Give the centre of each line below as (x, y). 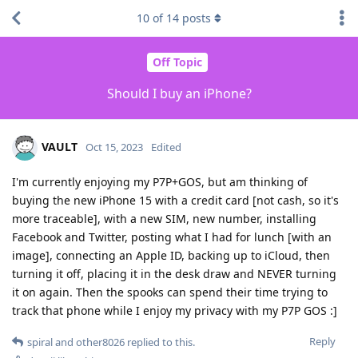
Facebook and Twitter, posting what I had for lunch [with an (172, 237)
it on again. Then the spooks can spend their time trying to (170, 292)
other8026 (100, 342)
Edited (166, 147)
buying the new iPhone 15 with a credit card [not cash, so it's (175, 200)
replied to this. (160, 342)
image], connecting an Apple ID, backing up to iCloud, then (171, 255)
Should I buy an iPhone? (179, 93)
